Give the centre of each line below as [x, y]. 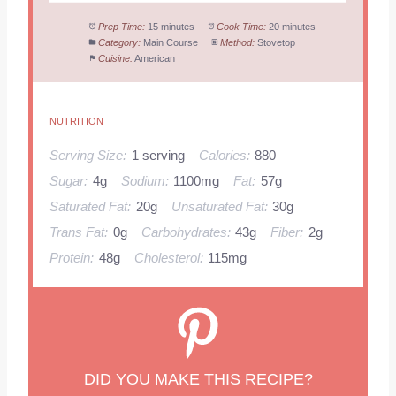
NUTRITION [76, 121]
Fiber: [287, 233]
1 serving [158, 156]
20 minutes [293, 26]
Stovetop [277, 42]
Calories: [224, 156]
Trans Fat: [78, 233]
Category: [119, 42]
